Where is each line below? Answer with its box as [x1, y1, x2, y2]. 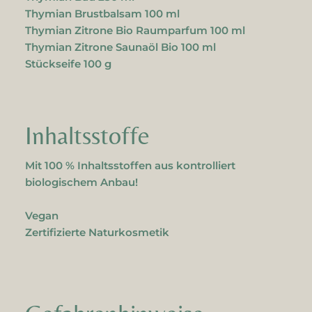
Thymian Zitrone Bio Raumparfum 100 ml [24, 24, 245, 37]
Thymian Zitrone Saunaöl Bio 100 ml [24, 40, 219, 54]
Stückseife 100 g [24, 57, 111, 70]
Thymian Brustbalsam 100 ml [24, 7, 182, 20]
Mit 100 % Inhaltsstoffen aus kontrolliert [24, 159, 235, 172]
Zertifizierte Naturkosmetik [24, 226, 169, 239]
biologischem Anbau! [24, 175, 138, 189]
